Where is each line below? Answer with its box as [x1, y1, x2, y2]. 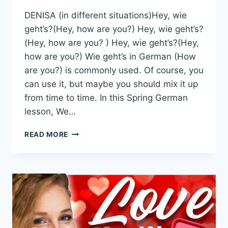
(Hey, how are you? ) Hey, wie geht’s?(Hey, [24, 38, 199, 48]
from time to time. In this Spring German [24, 93, 188, 103]
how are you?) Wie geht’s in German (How [24, 51, 196, 62]
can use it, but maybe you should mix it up [24, 79, 198, 90]
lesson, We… [24, 106, 76, 117]
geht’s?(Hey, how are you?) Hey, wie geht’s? [24, 24, 204, 35]
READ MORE [24, 130, 69, 139]
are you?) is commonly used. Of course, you [24, 65, 204, 76]
